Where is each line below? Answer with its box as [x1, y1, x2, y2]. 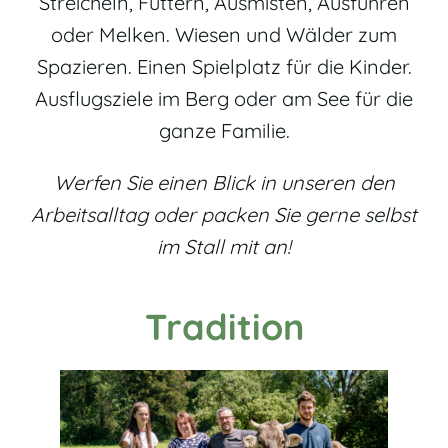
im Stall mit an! [157, 233, 291, 259]
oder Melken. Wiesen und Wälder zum [51, 21, 397, 47]
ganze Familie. [158, 117, 290, 143]
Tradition [144, 303, 304, 349]
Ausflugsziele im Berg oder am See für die [35, 85, 413, 111]
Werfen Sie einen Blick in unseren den [53, 169, 395, 195]
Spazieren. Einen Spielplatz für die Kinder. [36, 53, 412, 79]
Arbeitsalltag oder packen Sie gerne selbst [31, 201, 417, 227]
